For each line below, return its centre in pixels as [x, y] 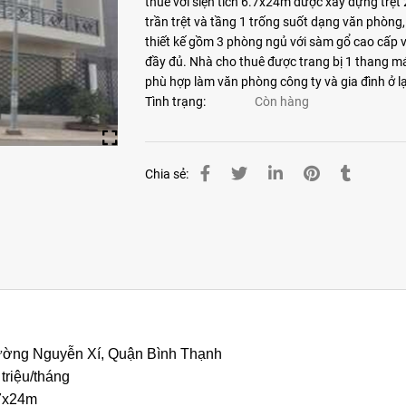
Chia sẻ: [166, 174]
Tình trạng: [176, 101]
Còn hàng [281, 101]
